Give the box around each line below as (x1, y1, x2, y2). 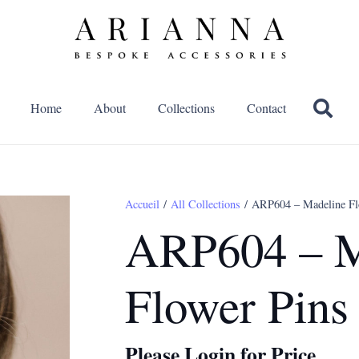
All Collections (170, 196, 240, 212)
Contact (247, 99, 287, 116)
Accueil (124, 196, 159, 212)
